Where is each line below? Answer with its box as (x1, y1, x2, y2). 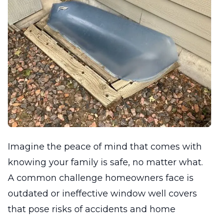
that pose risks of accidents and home (8, 203, 175, 215)
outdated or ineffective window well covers (8, 188, 197, 199)
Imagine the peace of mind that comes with (8, 141, 202, 152)
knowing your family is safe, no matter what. (8, 156, 203, 168)
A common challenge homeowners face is (8, 172, 194, 183)
